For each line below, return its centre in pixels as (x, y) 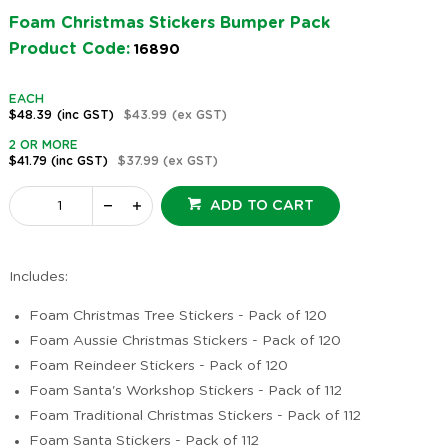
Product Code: (69, 49)
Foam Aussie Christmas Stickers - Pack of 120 (184, 341)
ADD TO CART (261, 206)
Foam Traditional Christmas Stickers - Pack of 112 (194, 416)
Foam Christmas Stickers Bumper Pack (169, 23)
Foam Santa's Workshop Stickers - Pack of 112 (185, 391)
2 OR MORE (43, 145)
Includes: (38, 277)
